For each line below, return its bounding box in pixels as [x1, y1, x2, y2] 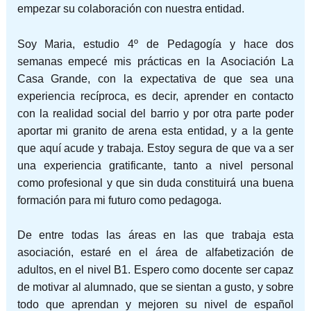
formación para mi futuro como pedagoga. [17, 194, 221, 206]
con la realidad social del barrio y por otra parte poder [17, 107, 294, 119]
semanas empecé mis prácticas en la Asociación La [17, 55, 294, 67]
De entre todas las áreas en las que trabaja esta [17, 229, 294, 242]
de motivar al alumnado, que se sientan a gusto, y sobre [17, 281, 294, 294]
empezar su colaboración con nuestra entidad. [17, 3, 244, 15]
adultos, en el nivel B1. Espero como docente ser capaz [17, 264, 294, 276]
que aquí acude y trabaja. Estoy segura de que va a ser [17, 142, 294, 154]
